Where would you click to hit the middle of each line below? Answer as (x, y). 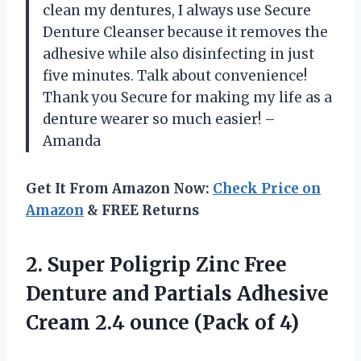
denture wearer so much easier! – (159, 119)
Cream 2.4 (78, 322)
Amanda (72, 141)
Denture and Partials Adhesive (177, 293)
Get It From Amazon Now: (119, 188)
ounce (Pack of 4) (214, 322)
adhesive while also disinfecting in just (178, 54)
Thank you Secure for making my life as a (187, 97)
